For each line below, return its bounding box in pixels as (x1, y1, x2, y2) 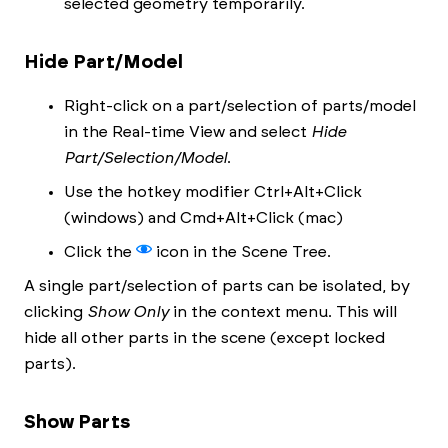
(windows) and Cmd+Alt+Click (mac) (64, 210, 343, 227)
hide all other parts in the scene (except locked (24, 330, 385, 347)
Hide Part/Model (24, 52, 183, 72)
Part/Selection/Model (64, 150, 227, 167)
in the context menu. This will (173, 304, 397, 321)
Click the (64, 244, 136, 261)
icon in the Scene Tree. (152, 244, 331, 261)
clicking (24, 304, 87, 321)
